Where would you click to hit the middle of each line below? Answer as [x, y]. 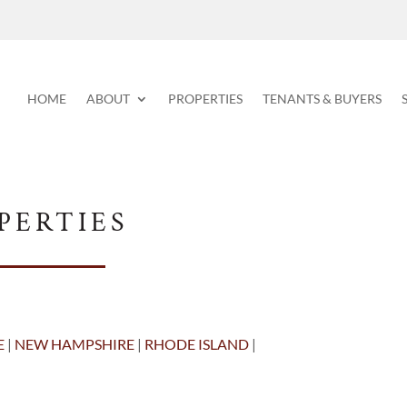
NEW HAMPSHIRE [75, 344]
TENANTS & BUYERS [322, 98]
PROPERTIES [205, 98]
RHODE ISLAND [197, 344]
